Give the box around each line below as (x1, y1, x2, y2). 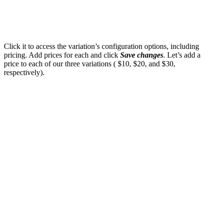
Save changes (120, 50, 163, 59)
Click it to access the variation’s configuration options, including (4, 42, 199, 50)
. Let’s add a (163, 50, 201, 59)
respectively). (4, 68, 45, 77)
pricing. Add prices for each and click (4, 50, 120, 59)
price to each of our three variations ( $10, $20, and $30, (4, 59, 175, 68)
